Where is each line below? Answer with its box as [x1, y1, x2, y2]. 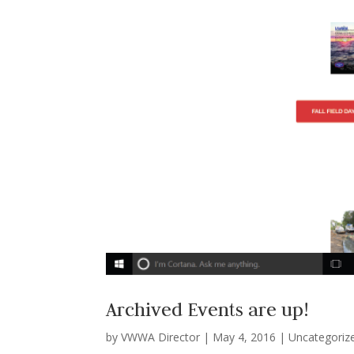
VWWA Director [121, 330, 201, 345]
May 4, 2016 [213, 330, 277, 345]
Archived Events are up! [106, 298, 309, 322]
